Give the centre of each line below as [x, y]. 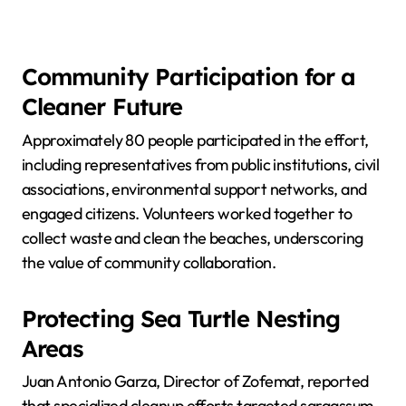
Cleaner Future [102, 106]
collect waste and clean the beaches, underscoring [193, 237]
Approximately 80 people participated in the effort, [195, 140]
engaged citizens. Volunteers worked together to [187, 213]
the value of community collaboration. [149, 262]
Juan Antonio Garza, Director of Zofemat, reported [195, 382]
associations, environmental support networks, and [194, 188]
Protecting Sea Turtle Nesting [181, 318]
